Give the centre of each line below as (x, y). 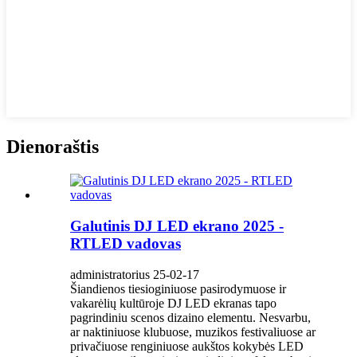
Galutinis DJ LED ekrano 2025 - (177, 226)
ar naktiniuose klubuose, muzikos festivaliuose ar (193, 331)
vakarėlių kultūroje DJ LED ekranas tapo (173, 303)
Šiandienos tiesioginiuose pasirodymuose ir (178, 288)
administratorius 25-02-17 (135, 274)
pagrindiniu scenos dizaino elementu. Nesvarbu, (190, 317)
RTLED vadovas (126, 243)
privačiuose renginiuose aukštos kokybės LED (187, 346)
